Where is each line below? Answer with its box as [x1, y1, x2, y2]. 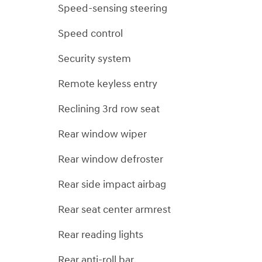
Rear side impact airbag [58, 177, 166, 191]
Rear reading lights [58, 227, 143, 242]
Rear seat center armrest [58, 202, 171, 216]
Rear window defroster [58, 152, 163, 166]
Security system [58, 51, 131, 65]
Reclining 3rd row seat [58, 102, 160, 116]
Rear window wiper [58, 127, 147, 141]
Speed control [58, 26, 123, 40]
